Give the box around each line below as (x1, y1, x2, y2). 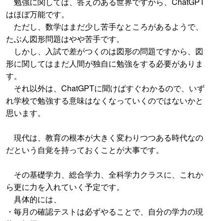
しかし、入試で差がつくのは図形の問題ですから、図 (6, 45, 203, 57)
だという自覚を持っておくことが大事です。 (6, 144, 164, 155)
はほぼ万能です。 (6, 8, 69, 20)
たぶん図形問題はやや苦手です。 (6, 33, 124, 44)
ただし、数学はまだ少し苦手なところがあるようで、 (6, 20, 203, 32)
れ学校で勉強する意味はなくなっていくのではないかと (6, 94, 203, 106)
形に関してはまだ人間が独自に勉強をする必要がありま (6, 57, 203, 69)
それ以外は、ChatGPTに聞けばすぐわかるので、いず (6, 82, 205, 94)
